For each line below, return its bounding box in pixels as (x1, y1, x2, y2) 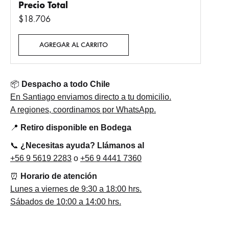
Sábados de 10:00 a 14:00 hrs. (10, 197, 121, 206)
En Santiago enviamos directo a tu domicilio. (10, 93, 171, 101)
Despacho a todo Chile (21, 80, 110, 88)
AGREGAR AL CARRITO (39, 40, 108, 49)
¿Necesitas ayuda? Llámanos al (20, 141, 144, 150)
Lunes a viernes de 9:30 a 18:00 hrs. (10, 185, 142, 193)
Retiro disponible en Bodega (20, 123, 131, 132)
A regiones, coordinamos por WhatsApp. (10, 105, 156, 114)
